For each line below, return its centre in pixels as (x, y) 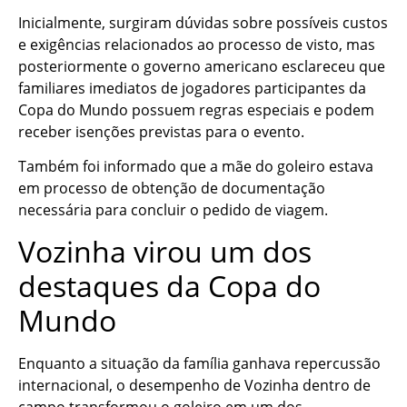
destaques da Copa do (169, 285)
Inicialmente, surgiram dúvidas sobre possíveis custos (203, 22)
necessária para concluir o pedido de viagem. (173, 210)
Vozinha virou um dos (165, 251)
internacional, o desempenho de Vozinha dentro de (194, 385)
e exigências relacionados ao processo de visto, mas (197, 44)
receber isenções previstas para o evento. (161, 131)
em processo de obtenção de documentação (172, 189)
